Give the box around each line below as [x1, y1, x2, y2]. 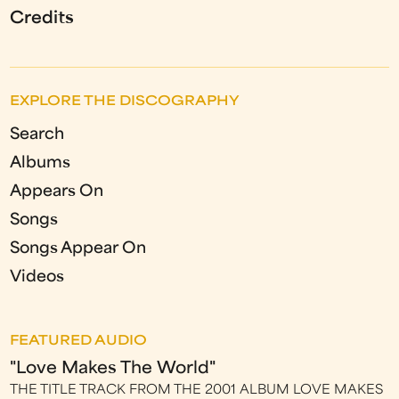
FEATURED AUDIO [10, 334, 148, 348]
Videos [10, 269, 65, 285]
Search [10, 126, 65, 142]
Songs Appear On [10, 240, 147, 256]
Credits [10, 11, 75, 27]
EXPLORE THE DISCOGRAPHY [10, 94, 240, 109]
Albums [10, 155, 71, 171]
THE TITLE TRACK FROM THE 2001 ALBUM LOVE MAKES [10, 383, 384, 397]
